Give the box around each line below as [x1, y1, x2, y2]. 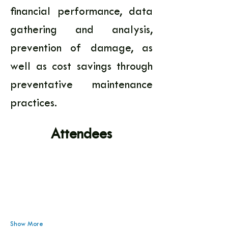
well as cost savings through [10, 62, 153, 72]
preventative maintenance [10, 80, 153, 91]
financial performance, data [10, 7, 153, 17]
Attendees [51, 129, 112, 141]
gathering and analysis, [10, 25, 153, 36]
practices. [10, 99, 57, 109]
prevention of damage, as [10, 44, 153, 54]
